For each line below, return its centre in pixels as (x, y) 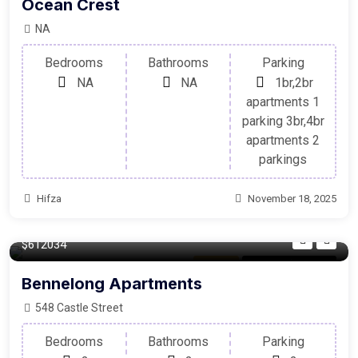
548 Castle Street (78, 307)
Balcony (216, 264)
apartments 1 (283, 101)
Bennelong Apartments (112, 283)
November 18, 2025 (292, 198)
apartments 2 (283, 140)
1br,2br (294, 82)
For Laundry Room (289, 264)
